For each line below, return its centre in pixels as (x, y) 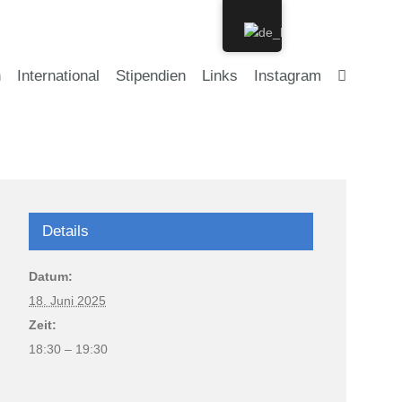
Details (66, 231)
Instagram (288, 75)
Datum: (51, 276)
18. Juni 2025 (68, 300)
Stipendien (151, 75)
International (58, 75)
